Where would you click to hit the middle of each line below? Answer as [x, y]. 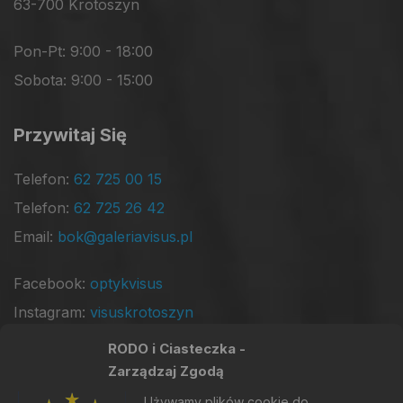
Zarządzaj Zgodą [166, 371]
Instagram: [52, 313]
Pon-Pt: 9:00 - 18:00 [83, 52]
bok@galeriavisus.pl [125, 237]
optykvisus [126, 284]
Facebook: [52, 284]
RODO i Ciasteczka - [177, 349]
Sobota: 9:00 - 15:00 [83, 81]
